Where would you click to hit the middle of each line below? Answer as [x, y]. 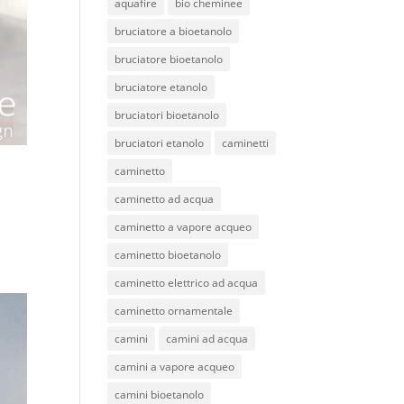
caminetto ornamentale [174, 311]
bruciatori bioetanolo [167, 115]
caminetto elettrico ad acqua [187, 283]
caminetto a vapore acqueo [184, 227]
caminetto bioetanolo [168, 255]
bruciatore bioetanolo [169, 59]
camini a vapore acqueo [175, 367]
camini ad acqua [207, 339]
